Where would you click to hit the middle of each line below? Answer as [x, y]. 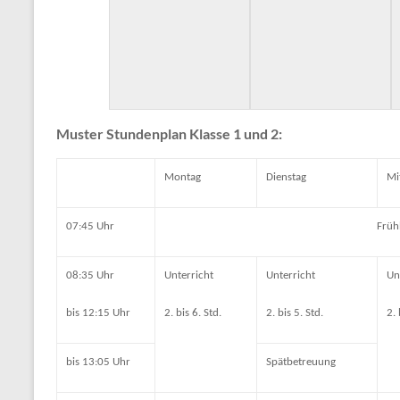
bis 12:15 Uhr [98, 312]
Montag [183, 177]
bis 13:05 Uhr [98, 362]
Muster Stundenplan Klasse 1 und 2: [169, 133]
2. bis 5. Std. [295, 312]
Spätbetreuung [301, 362]
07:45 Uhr [90, 226]
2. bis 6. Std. [193, 312]
